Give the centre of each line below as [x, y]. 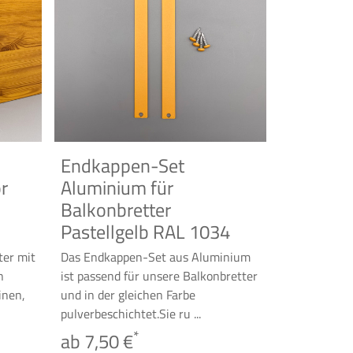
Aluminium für [117, 188]
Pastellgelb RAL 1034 [145, 232]
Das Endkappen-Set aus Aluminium [156, 257]
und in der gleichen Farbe [128, 295]
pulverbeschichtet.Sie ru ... [131, 314]
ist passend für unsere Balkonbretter [159, 276]
